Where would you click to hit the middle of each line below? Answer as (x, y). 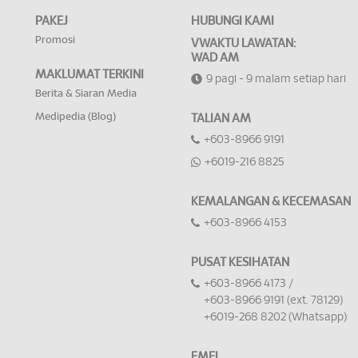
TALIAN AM (221, 119)
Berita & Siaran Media (86, 94)
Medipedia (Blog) (76, 117)
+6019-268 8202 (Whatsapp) (275, 318)
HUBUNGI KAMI (233, 22)
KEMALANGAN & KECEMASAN (271, 202)
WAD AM (215, 58)
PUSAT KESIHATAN (240, 263)
